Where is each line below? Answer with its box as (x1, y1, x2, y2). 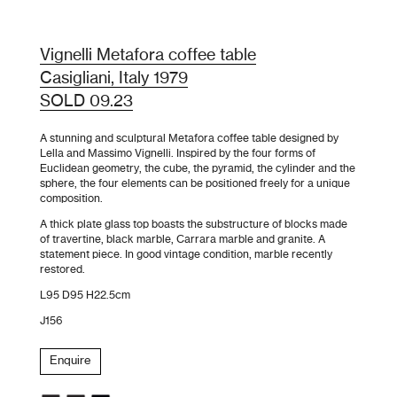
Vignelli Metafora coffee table (39, 48, 256, 65)
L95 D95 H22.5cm (39, 290, 130, 301)
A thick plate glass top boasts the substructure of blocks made (39, 219, 347, 230)
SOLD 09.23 (39, 94, 133, 111)
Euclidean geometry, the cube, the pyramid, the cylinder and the (39, 163, 355, 175)
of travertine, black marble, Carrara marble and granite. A (39, 234, 325, 245)
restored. (39, 264, 85, 276)
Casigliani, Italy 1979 (39, 71, 188, 88)
